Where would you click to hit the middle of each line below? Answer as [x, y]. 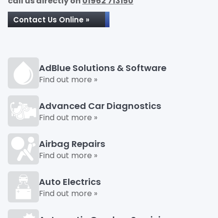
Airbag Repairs [72, 144]
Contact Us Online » [51, 20]
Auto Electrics [70, 182]
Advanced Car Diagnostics [100, 106]
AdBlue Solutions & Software [103, 68]
